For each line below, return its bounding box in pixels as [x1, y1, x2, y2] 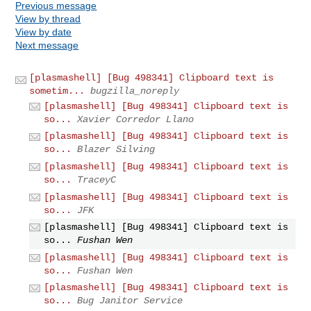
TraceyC [77, 174, 117, 185]
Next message [15, 39, 79, 51]
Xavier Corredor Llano [77, 113, 194, 125]
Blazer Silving [77, 144, 155, 155]
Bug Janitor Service [77, 295, 183, 307]
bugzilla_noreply [90, 85, 180, 96]
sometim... [29, 85, 85, 96]
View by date [15, 26, 72, 37]
